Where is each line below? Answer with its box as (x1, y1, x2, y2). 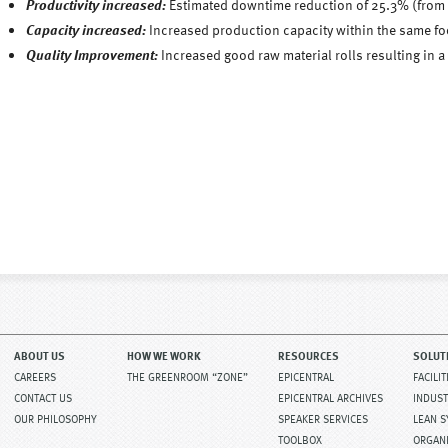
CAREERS (14, 367, 56, 385)
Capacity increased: (26, 19, 146, 40)
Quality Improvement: (26, 44, 158, 65)
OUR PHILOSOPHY (14, 409, 97, 427)
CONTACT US (14, 388, 72, 406)
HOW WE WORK (127, 346, 201, 364)
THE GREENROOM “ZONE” (127, 367, 248, 385)
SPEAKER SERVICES (278, 409, 368, 427)
